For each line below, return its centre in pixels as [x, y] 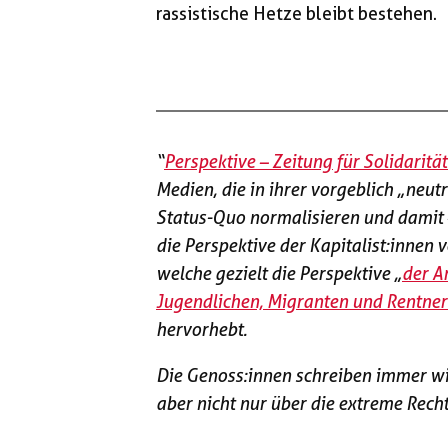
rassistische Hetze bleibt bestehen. [296, 13]
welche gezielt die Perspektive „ [279, 273]
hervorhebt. [201, 329]
